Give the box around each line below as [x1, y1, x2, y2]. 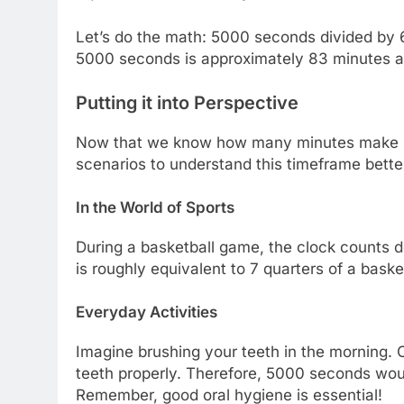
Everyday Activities [76, 302, 217, 321]
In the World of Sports [76, 197, 234, 216]
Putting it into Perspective [76, 92, 298, 115]
